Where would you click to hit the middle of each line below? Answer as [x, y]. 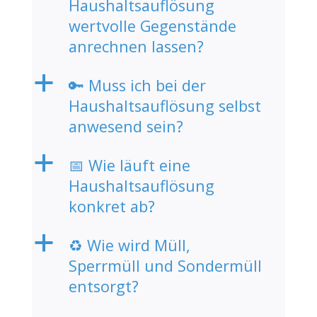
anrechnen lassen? [136, 46]
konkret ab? [111, 206]
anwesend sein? [126, 126]
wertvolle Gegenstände [152, 25]
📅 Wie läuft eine [129, 165]
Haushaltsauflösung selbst [165, 105]
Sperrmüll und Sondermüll [165, 265]
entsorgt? [103, 286]
